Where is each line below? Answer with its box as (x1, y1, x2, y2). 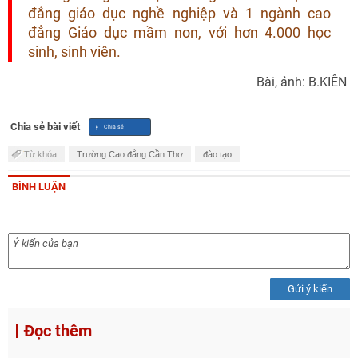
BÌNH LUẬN (12, 181, 66, 193)
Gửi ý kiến (288, 283, 332, 295)
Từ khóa (24, 149, 57, 159)
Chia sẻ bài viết (10, 121, 80, 133)
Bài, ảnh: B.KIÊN (257, 74, 347, 89)
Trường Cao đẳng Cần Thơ (77, 149, 183, 159)
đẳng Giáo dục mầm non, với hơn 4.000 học (28, 25, 331, 41)
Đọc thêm (24, 321, 92, 340)
